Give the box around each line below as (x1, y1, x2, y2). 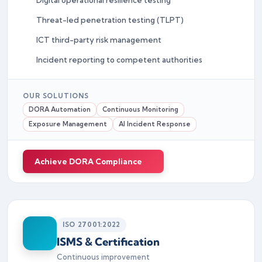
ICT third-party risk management (36, 35, 161, 44)
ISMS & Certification (57, 235, 160, 249)
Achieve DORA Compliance (35, 156, 142, 166)
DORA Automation (29, 105, 91, 113)
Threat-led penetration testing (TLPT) (36, 15, 184, 25)
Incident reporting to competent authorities (36, 54, 202, 64)
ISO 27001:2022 (63, 220, 120, 229)
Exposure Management (29, 119, 107, 128)
